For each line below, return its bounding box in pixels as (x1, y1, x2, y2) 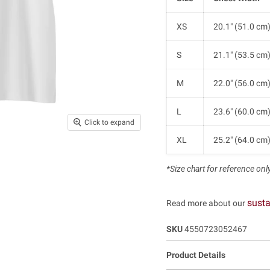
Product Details (166, 250, 225, 260)
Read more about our (166, 198, 247, 208)
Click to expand (84, 118, 134, 127)
